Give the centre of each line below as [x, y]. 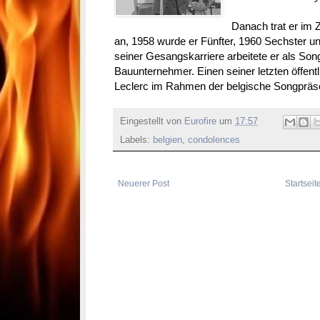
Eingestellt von [152, 122]
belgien [167, 140]
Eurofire [200, 122]
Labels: [136, 140]
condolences [214, 140]
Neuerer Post [144, 184]
